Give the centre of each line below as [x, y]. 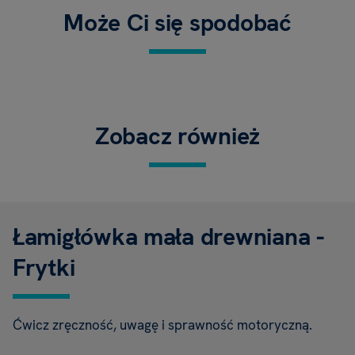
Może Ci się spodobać [177, 23]
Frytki [44, 268]
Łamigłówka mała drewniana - [168, 237]
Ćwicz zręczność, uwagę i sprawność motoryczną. [162, 325]
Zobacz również [177, 136]
